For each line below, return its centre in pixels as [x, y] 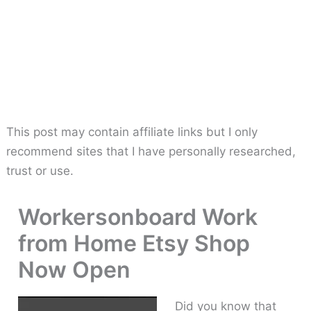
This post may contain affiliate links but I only [132, 132]
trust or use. [40, 171]
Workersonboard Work [138, 217]
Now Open [75, 269]
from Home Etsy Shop [134, 243]
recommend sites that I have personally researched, [151, 151]
